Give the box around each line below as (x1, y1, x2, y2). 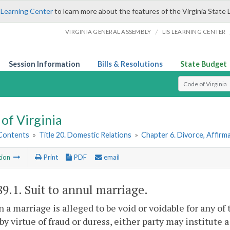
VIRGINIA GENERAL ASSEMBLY (65, 28, 151, 35)
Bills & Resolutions (98, 60, 163, 68)
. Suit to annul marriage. (18, 181, 148, 198)
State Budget (180, 60, 227, 68)
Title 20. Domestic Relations (39, 130, 132, 140)
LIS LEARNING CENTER (162, 28, 226, 35)
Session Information (9, 60, 80, 68)
